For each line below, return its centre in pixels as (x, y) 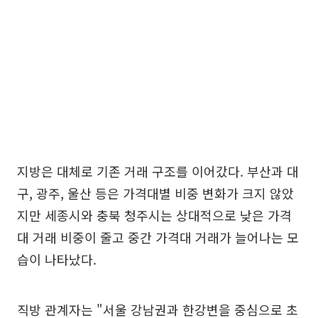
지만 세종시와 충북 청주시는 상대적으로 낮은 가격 (154, 215)
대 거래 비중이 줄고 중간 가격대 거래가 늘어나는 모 (158, 237)
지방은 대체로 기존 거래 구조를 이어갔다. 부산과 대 (158, 171)
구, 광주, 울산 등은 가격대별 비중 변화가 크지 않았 (155, 193)
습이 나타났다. (57, 259)
